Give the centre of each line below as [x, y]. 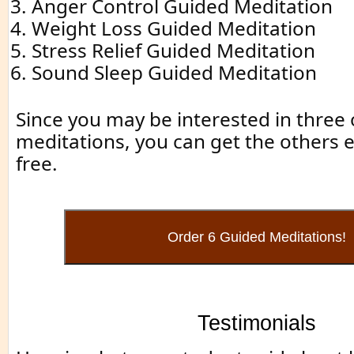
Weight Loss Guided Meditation [174, 28]
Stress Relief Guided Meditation [173, 51]
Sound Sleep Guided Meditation [174, 73]
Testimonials [257, 323]
